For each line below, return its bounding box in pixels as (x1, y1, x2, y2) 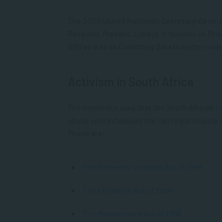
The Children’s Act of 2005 (83, 185, 173, 195)
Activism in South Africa (68, 74, 193, 89)
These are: (68, 128, 105, 138)
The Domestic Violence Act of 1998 (83, 162, 201, 171)
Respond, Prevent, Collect (68, 29, 159, 38)
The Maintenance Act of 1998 (83, 209, 181, 218)
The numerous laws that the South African (68, 103, 216, 112)
